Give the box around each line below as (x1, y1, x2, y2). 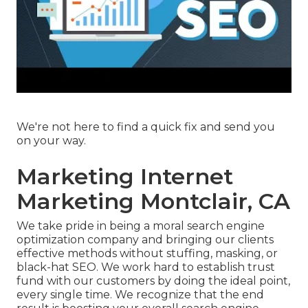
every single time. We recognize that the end (16, 288, 264, 302)
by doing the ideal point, (155, 274, 290, 288)
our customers (74, 274, 155, 288)
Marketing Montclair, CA (16, 188, 290, 215)
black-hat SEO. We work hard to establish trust (16, 261, 275, 274)
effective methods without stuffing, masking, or (16, 247, 278, 261)
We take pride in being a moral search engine (16, 219, 265, 233)
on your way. (16, 134, 86, 148)
